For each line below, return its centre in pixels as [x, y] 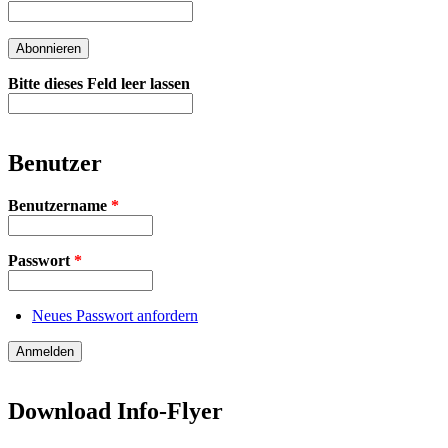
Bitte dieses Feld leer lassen [99, 83]
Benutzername [59, 205]
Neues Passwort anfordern [115, 315]
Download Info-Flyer [115, 410]
